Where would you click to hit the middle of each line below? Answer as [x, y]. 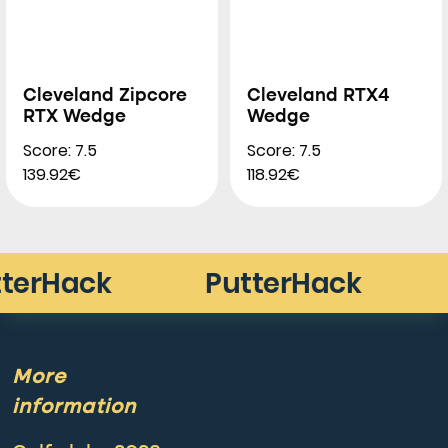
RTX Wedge [74, 117]
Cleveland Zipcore [105, 96]
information [74, 408]
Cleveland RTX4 [318, 96]
